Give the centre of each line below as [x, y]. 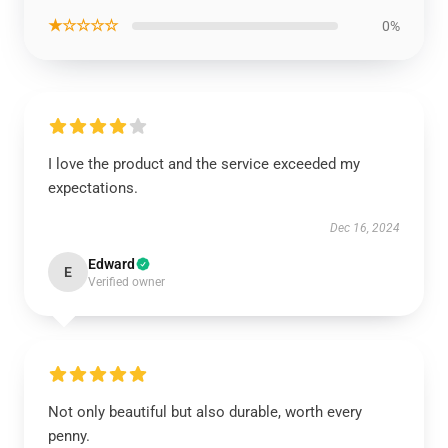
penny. [69, 436]
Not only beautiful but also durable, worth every [205, 412]
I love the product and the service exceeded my [204, 164]
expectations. [93, 188]
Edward [111, 264]
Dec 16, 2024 [365, 228]
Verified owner [126, 282]
